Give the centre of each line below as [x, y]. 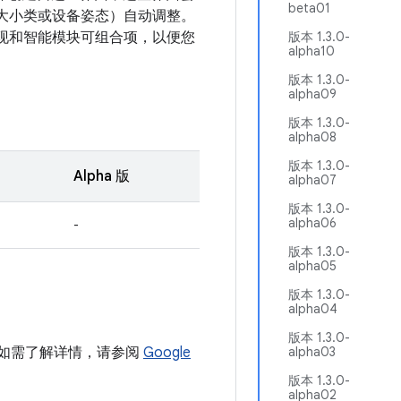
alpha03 [312, 352]
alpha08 [312, 137]
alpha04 [313, 309]
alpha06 [312, 223]
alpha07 [312, 180]
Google [167, 353]
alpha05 [312, 266]
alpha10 [311, 51]
